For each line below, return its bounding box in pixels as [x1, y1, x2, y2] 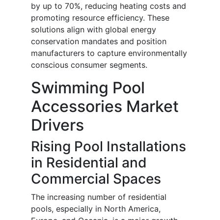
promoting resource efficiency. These [31, 13, 169, 23]
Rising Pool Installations [31, 138, 186, 155]
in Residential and [31, 154, 147, 171]
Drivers [31, 115, 84, 135]
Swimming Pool [31, 78, 145, 98]
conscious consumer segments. [31, 60, 147, 70]
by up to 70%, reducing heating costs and [31, 1, 186, 11]
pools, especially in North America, [31, 204, 161, 214]
